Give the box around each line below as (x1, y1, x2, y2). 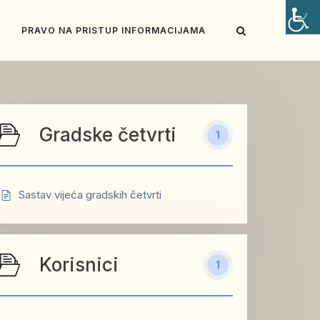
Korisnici (39, 254, 119, 276)
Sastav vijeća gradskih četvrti (19, 188, 161, 201)
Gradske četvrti (39, 124, 176, 146)
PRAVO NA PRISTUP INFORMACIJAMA (21, 24, 206, 36)
